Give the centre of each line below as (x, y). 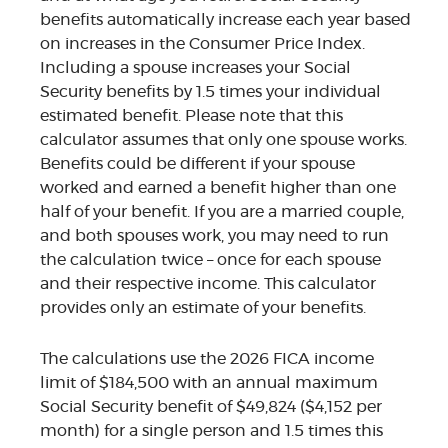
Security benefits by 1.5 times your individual (210, 92)
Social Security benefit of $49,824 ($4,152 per (211, 407)
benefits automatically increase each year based (225, 20)
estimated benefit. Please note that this (191, 116)
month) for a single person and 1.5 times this (211, 431)
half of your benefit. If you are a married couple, (222, 212)
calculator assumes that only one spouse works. (223, 140)
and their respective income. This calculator (208, 284)
